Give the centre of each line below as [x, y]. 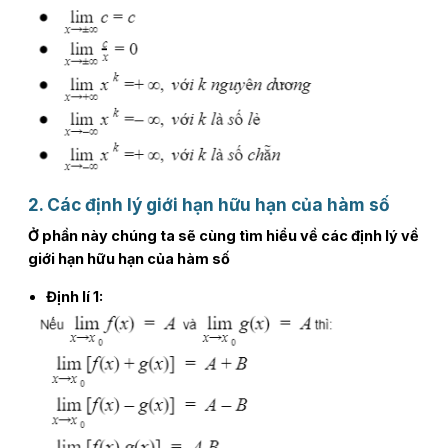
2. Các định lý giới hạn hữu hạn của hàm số [208, 204]
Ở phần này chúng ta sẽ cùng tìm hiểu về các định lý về [223, 236]
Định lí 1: [74, 297]
